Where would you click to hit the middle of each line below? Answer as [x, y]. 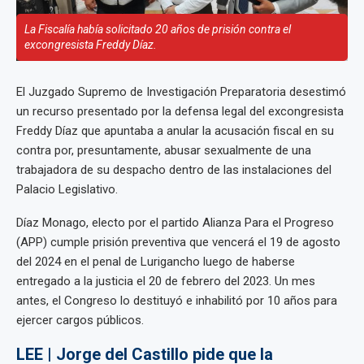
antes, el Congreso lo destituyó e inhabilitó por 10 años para [177, 300]
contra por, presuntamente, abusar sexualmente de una [164, 150]
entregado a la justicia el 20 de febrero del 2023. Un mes [166, 281]
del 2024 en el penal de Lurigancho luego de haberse [156, 261]
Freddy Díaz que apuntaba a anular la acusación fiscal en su [175, 130]
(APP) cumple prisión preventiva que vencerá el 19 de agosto [178, 242]
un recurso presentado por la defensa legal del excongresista [180, 111]
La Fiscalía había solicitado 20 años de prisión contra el [158, 29]
